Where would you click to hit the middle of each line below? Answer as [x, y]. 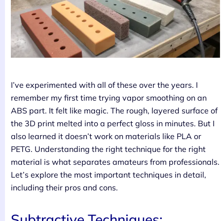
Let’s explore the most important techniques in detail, [109, 174]
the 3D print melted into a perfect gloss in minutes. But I [113, 123]
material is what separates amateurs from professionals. [115, 162]
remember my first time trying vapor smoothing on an [109, 97]
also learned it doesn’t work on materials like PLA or [106, 136]
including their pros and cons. [64, 187]
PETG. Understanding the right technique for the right [108, 149]
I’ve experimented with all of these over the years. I [104, 85]
